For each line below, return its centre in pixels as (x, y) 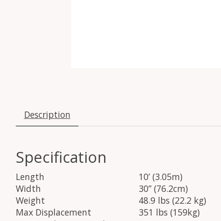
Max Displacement (54, 212)
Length (30, 176)
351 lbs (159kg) (169, 212)
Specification (61, 157)
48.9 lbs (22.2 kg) (172, 200)
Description (47, 115)
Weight (30, 200)
